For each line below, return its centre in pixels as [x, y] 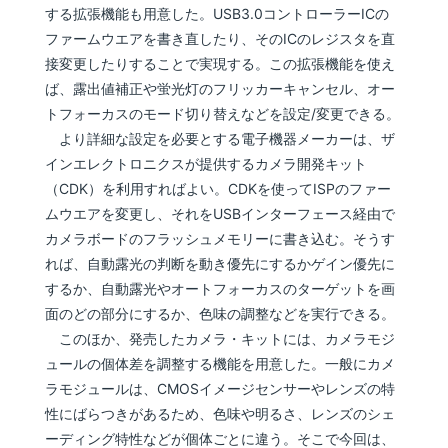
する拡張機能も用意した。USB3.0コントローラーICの [217, 14]
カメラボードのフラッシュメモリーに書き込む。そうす [220, 239]
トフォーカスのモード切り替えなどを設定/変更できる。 [223, 114]
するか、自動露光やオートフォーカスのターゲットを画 [220, 289]
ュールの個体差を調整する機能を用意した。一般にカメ [220, 364]
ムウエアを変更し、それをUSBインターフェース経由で [220, 214]
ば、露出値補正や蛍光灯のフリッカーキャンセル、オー [220, 89]
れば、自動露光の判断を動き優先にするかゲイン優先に [220, 264]
